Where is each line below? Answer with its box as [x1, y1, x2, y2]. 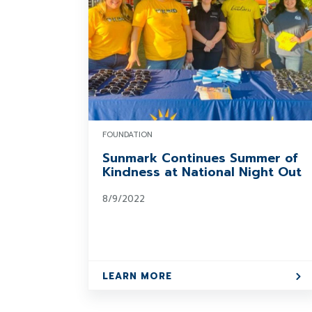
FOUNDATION [102, 129, 153, 141]
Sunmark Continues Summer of [102, 148, 298, 168]
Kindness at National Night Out [102, 162, 302, 182]
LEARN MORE [102, 270, 172, 283]
